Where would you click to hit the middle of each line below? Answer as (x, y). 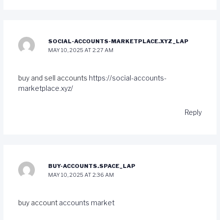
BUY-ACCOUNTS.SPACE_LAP (92, 166)
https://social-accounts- (127, 78)
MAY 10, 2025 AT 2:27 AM (81, 50)
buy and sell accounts (53, 78)
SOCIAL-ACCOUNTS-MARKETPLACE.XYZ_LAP (119, 41)
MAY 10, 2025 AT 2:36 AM (81, 175)
